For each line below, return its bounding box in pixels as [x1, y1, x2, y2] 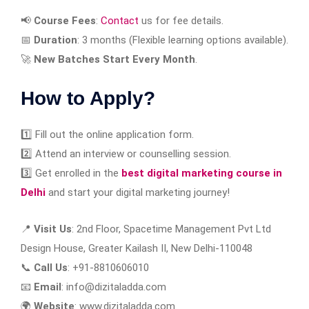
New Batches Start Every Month [34, 52, 195, 66]
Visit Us [34, 222, 72, 235]
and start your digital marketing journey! [48, 186, 230, 199]
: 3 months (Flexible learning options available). [77, 33, 288, 46]
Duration [34, 33, 77, 46]
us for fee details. [139, 14, 223, 27]
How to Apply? [21, 87, 155, 109]
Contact [101, 14, 139, 27]
